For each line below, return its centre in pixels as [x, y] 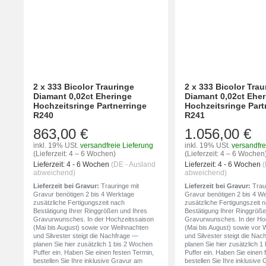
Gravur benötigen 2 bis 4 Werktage [84, 194]
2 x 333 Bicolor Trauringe [84, 86]
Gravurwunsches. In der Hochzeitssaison [94, 219]
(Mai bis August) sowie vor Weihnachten [91, 227]
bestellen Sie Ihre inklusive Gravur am [88, 260]
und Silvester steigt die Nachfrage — [86, 235]
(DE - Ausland [133, 164]
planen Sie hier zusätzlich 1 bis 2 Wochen [93, 244]
